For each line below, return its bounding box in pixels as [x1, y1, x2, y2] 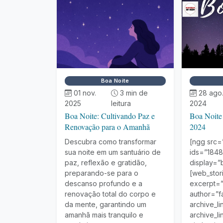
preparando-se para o [65, 169, 138, 177]
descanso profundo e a [65, 179, 142, 188]
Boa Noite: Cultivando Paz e [65, 111, 155, 121]
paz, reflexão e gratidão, [65, 158, 147, 167]
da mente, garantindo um [65, 200, 146, 209]
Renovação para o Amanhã [65, 121, 150, 132]
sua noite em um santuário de [65, 148, 161, 156]
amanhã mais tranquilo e [65, 211, 143, 219]
